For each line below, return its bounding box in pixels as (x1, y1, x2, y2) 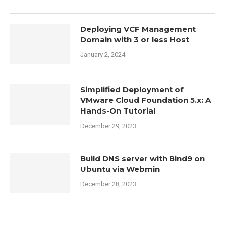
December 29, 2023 (80, 122, 136, 130)
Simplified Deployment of (80, 85, 184, 95)
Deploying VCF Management (80, 24, 196, 34)
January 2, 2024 (80, 51, 125, 59)
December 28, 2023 (80, 180, 136, 188)
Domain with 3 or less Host (80, 35, 189, 45)
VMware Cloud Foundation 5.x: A (80, 95, 211, 105)
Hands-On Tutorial (80, 106, 155, 116)
